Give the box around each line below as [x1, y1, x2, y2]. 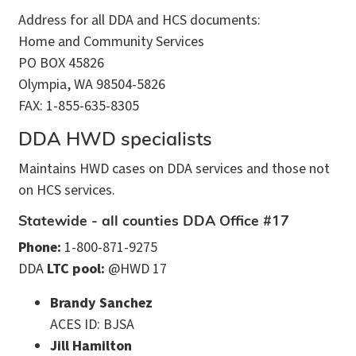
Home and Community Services [18, 31, 204, 52]
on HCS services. [18, 180, 115, 200]
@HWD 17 [105, 258, 167, 279]
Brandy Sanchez [50, 292, 153, 313]
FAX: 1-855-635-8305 [18, 95, 139, 116]
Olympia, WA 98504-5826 [18, 74, 165, 95]
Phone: [18, 237, 61, 257]
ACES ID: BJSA [50, 314, 134, 335]
